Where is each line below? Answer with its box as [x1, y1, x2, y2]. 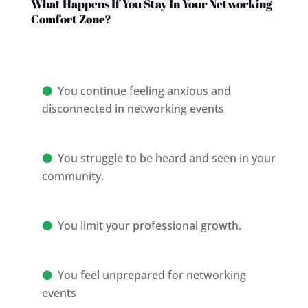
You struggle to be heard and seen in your [57, 150, 276, 166]
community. [41, 168, 104, 184]
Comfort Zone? [30, 10, 111, 27]
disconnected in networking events [41, 100, 224, 116]
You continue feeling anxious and [57, 82, 231, 98]
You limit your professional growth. [57, 217, 241, 233]
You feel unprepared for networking [57, 267, 246, 283]
